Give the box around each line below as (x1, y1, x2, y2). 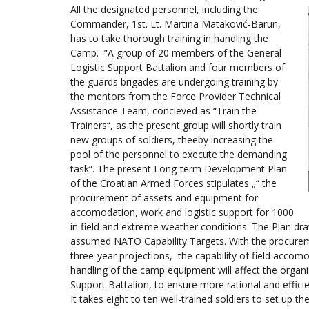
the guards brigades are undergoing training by (70, 75, 278, 89)
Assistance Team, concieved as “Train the (70, 104, 257, 118)
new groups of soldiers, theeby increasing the (70, 133, 273, 147)
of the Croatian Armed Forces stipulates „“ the (70, 177, 277, 190)
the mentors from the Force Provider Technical (70, 90, 281, 103)
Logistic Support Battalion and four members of (70, 61, 285, 74)
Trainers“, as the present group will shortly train (70, 119, 281, 132)
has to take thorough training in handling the (70, 32, 268, 46)
